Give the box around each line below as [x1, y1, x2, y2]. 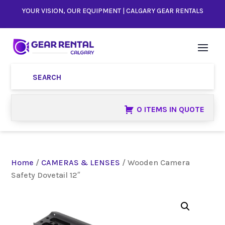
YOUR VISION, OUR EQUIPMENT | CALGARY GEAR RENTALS [22, 7, 203, 15]
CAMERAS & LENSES [41, 158, 121, 168]
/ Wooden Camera [120, 158, 190, 168]
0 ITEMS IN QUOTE [136, 104, 204, 115]
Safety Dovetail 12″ [11, 170, 81, 180]
